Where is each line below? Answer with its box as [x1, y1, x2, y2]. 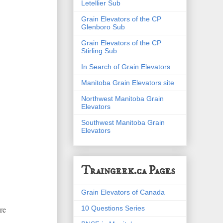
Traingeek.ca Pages [81, 163, 175, 178]
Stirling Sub [81, 46, 117, 55]
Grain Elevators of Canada [81, 188, 165, 196]
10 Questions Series [81, 204, 145, 212]
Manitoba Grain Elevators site [81, 78, 174, 87]
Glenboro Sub [81, 22, 125, 31]
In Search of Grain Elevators [81, 62, 170, 71]
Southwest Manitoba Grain [81, 118, 165, 126]
